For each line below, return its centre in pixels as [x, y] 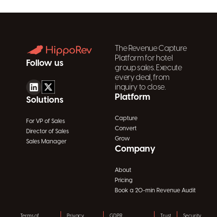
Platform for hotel [144, 58]
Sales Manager [46, 142]
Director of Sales [47, 132]
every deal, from [142, 77]
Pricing [124, 180]
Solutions [45, 100]
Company [135, 148]
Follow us [45, 63]
